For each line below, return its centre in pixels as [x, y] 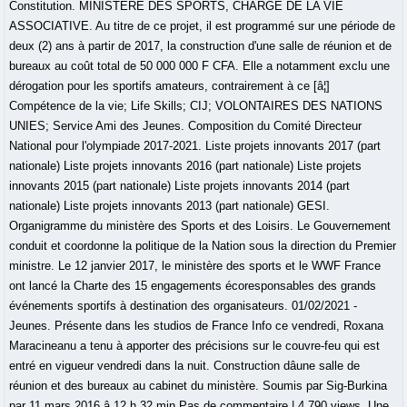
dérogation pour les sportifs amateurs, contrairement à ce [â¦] [170, 86]
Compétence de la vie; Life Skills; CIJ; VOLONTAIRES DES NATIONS [196, 106]
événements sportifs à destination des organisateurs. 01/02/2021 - [184, 306]
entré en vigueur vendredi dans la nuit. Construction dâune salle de [185, 366]
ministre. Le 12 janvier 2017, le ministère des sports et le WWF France [195, 266]
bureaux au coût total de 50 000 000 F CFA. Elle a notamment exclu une [200, 66]
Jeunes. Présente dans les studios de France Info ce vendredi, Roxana [197, 326]
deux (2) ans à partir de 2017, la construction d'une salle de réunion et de [201, 46]
